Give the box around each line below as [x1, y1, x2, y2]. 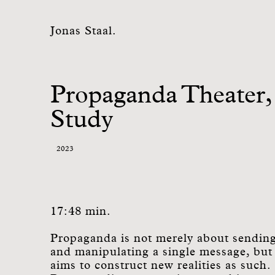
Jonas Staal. [50, 25, 117, 37]
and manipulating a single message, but [50, 246, 273, 258]
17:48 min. [50, 206, 111, 217]
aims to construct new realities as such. [50, 260, 271, 271]
